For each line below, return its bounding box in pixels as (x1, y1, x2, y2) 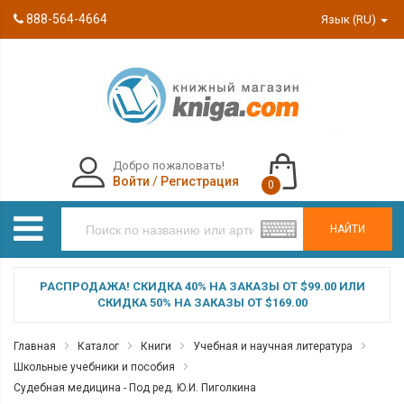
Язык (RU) (321, 13, 380, 26)
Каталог (78, 340, 119, 353)
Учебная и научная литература (193, 340, 353, 353)
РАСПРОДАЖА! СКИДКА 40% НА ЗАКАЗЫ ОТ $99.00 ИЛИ (39, 280, 365, 293)
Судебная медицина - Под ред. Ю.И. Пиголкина (14, 381, 256, 394)
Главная (14, 340, 56, 353)
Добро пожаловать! (112, 159, 225, 172)
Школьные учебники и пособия (14, 361, 175, 373)
